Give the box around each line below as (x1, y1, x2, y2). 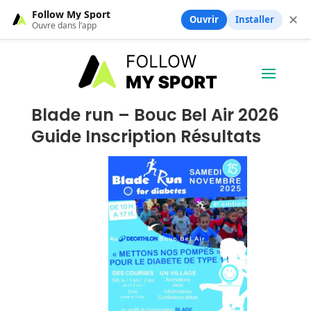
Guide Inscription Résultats (31, 124, 261, 148)
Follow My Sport (32, 7, 110, 21)
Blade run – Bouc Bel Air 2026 (31, 103, 279, 126)
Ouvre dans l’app (32, 19, 96, 31)
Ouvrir (190, 12, 219, 26)
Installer (235, 12, 274, 26)
